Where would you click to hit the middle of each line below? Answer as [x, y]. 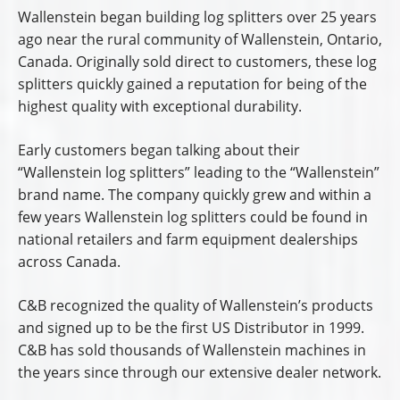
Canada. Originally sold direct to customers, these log [197, 62]
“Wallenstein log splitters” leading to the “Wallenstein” [199, 173]
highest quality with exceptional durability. [160, 107]
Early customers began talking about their [159, 150]
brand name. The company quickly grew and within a [195, 195]
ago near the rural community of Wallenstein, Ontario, [200, 40]
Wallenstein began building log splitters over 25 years [197, 17]
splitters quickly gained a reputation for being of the [192, 84]
